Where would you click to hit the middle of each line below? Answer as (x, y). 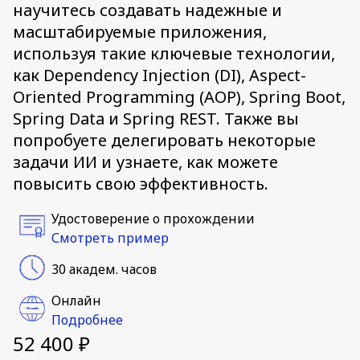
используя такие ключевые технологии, (174, 53)
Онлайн (76, 300)
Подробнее (87, 319)
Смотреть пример (110, 237)
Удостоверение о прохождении (153, 218)
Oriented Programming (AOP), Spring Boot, (179, 97)
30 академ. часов (104, 269)
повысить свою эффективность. (141, 184)
